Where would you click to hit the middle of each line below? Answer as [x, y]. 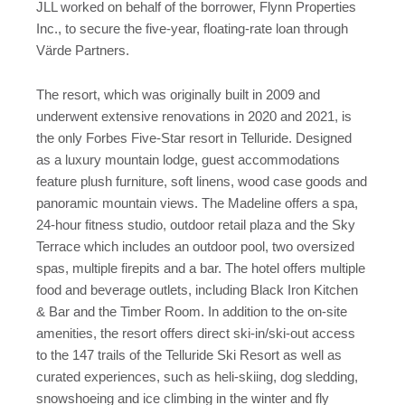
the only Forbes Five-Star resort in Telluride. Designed [194, 139]
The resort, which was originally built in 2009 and [178, 95]
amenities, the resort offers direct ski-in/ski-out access [196, 334]
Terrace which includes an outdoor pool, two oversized [195, 247]
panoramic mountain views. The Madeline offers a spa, [197, 204]
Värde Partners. [83, 50]
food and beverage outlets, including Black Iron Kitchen [197, 291]
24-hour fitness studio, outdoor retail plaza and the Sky [196, 226]
